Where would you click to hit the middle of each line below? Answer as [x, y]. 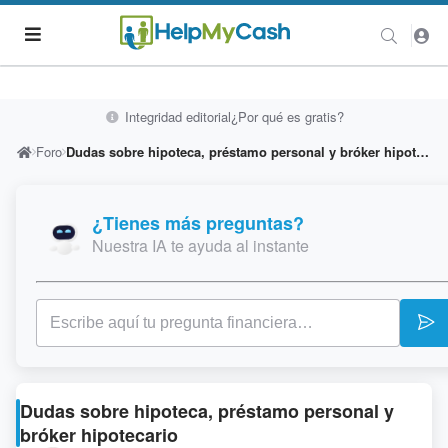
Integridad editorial [175, 116]
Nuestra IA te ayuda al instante [200, 245]
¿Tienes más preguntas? [198, 223]
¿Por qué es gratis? [287, 116]
